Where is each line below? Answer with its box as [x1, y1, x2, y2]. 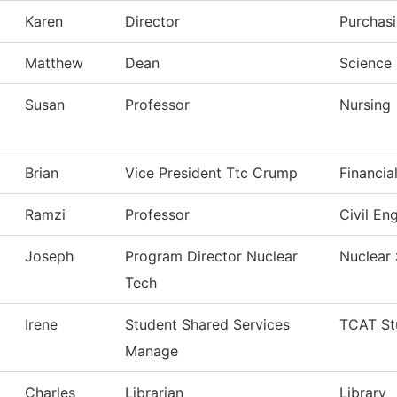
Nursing [339, 96, 391, 114]
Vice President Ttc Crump [125, 164, 298, 183]
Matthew [25, 54, 83, 73]
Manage [125, 342, 178, 361]
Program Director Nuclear [125, 247, 298, 266]
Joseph [25, 247, 74, 266]
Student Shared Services [125, 315, 290, 334]
